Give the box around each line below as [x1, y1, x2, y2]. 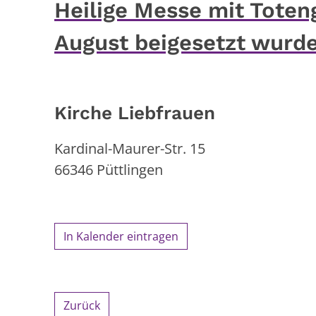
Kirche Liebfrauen [54, 102, 215, 123]
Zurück [63, 297, 100, 313]
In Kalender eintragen [63, 228, 178, 244]
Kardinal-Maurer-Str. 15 [54, 138, 205, 158]
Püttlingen [97, 159, 163, 179]
